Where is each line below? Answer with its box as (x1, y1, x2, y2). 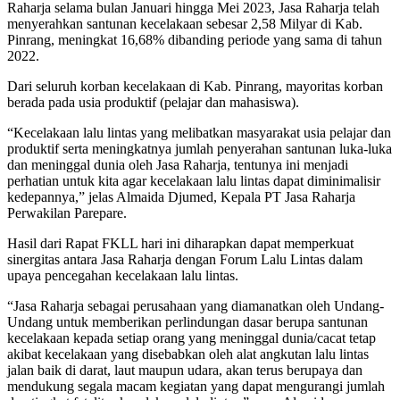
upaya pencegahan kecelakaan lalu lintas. (7, 268, 238, 284)
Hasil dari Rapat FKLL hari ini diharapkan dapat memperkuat (7, 236, 354, 252)
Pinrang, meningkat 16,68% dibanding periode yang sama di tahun (7, 32, 382, 48)
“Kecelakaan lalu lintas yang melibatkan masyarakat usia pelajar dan (7, 125, 391, 141)
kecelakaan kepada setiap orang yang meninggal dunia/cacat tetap (7, 330, 376, 346)
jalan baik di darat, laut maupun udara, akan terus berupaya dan (7, 362, 362, 379)
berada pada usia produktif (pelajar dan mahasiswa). (7, 95, 299, 111)
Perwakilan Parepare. (7, 205, 127, 221)
